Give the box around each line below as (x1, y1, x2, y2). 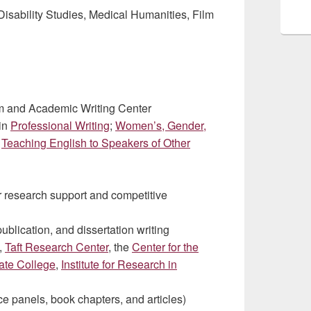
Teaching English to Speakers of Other (1, 135, 190, 151)
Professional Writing (10, 117, 110, 133)
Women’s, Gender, (115, 117, 206, 133)
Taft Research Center (5, 239, 108, 255)
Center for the (132, 239, 199, 255)
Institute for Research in (61, 256, 177, 272)
